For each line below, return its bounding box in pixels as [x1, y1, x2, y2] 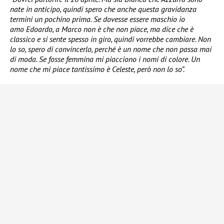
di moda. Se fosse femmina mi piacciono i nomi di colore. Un [10, 54, 200, 64]
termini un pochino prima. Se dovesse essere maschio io [10, 14, 185, 24]
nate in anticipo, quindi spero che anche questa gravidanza [10, 4, 196, 14]
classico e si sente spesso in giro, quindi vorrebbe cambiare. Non [10, 34, 211, 44]
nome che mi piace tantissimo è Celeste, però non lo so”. [10, 64, 184, 74]
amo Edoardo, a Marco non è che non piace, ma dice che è [10, 24, 193, 34]
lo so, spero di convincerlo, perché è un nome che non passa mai [10, 44, 211, 54]
